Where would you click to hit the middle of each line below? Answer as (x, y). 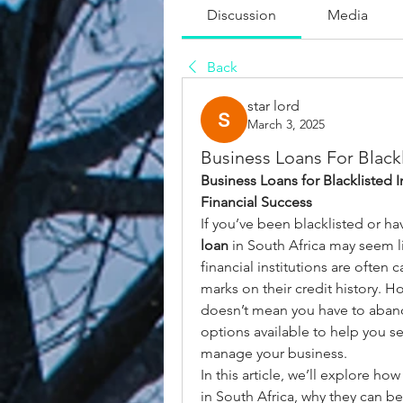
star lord (273, 106)
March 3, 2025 (286, 124)
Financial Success (256, 202)
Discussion (242, 15)
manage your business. (274, 353)
